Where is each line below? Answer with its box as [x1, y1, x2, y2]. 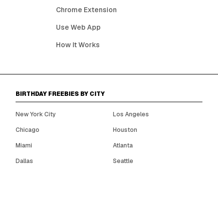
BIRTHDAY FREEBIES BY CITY [16, 90, 105, 98]
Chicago [16, 126, 39, 134]
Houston [113, 126, 137, 134]
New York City [16, 110, 56, 118]
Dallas [16, 157, 33, 165]
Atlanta [113, 142, 133, 149]
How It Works [56, 40, 100, 49]
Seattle [113, 157, 133, 165]
